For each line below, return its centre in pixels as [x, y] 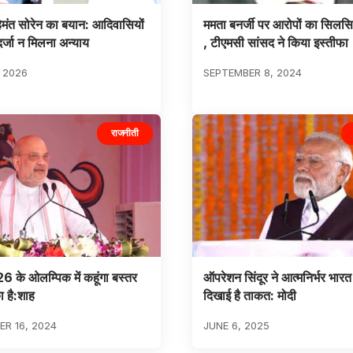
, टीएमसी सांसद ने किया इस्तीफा [275, 43]
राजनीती [125, 133]
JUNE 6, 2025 [236, 325]
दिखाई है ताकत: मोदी [249, 295]
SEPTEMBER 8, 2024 [252, 73]
